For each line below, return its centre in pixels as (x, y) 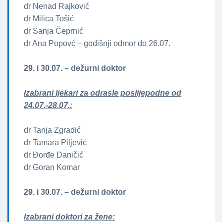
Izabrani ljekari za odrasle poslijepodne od (103, 93)
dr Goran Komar (52, 167)
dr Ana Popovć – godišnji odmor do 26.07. (97, 44)
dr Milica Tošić (49, 19)
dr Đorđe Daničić (54, 155)
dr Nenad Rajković (56, 6)
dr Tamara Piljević (55, 143)
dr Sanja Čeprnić (54, 31)
